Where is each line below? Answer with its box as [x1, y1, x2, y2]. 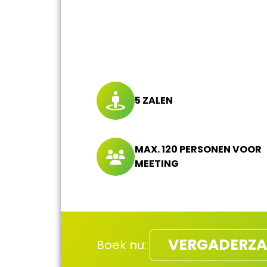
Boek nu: [97, 237, 147, 254]
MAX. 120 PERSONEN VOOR [135, 142, 262, 157]
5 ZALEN [135, 94, 173, 108]
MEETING [135, 157, 179, 171]
